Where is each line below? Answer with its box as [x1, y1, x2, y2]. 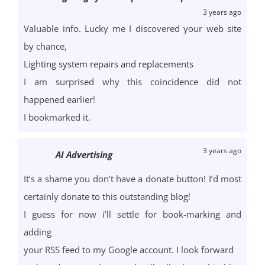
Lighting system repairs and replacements [24, 58, 193, 70]
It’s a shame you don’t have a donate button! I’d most [24, 173, 241, 185]
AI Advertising [56, 148, 112, 161]
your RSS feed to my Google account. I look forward [24, 244, 234, 256]
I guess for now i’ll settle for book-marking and [24, 208, 241, 221]
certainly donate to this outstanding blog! [24, 190, 190, 203]
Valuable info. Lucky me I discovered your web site [24, 22, 241, 35]
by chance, [24, 40, 67, 53]
